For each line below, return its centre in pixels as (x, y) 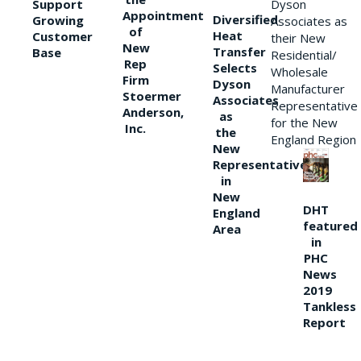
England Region (313, 140)
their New (298, 38)
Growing (58, 20)
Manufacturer (308, 89)
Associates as (309, 21)
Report (324, 323)
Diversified (245, 20)
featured (330, 226)
